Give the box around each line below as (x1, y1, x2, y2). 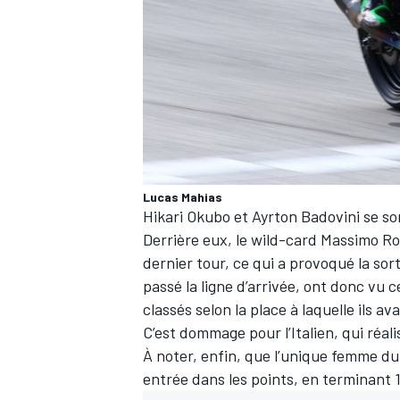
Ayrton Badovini (252, 206, 360, 227)
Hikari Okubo (143, 206, 230, 227)
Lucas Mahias (143, 189, 222, 205)
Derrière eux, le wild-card (143, 229, 321, 250)
